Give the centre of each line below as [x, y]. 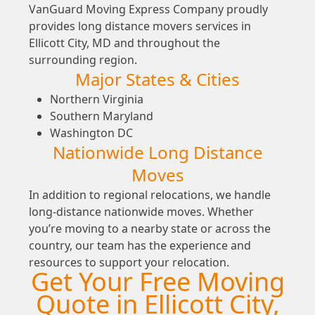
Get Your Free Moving [157, 282]
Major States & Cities [157, 79]
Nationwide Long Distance [157, 153]
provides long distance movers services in [140, 26]
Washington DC [91, 133]
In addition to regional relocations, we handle [149, 195]
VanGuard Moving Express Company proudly [148, 9]
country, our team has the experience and [140, 246]
